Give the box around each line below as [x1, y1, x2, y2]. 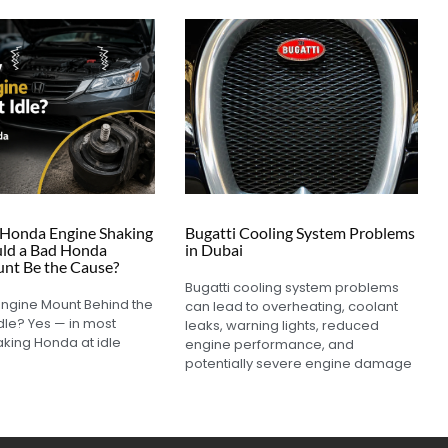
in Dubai [185, 239, 244, 259]
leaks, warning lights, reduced [185, 315, 380, 335]
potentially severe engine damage [185, 353, 413, 373]
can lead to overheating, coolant [185, 296, 399, 316]
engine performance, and [185, 334, 355, 354]
